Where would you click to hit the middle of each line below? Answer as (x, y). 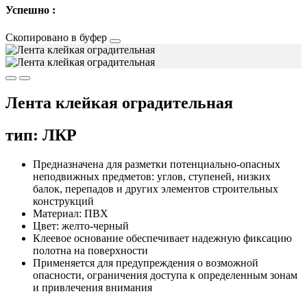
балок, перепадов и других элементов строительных (156, 189)
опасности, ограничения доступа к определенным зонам (165, 275)
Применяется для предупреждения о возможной (146, 263)
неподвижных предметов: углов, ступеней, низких (152, 177)
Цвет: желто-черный (81, 226)
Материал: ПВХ (71, 214)
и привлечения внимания (93, 288)
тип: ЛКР (41, 135)
